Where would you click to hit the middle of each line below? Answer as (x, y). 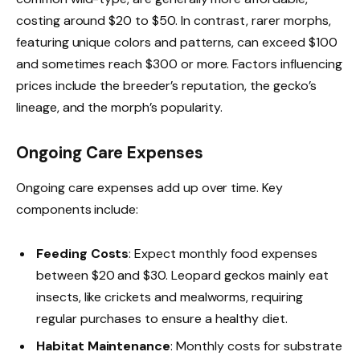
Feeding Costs (83, 254)
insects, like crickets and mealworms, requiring (170, 297)
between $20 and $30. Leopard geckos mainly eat (182, 276)
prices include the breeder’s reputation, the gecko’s (166, 85)
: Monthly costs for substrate (256, 346)
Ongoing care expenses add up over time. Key (149, 188)
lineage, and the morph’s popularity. (120, 107)
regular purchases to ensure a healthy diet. (162, 319)
